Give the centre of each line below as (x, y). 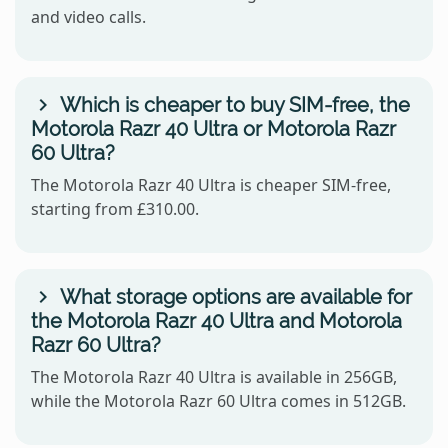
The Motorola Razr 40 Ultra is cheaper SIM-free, (211, 185)
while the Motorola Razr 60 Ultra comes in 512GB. (218, 401)
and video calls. (88, 17)
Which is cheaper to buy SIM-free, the (232, 105)
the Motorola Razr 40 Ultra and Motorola (216, 321)
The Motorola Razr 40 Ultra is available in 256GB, (214, 377)
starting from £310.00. (115, 209)
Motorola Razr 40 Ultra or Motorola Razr (213, 129)
